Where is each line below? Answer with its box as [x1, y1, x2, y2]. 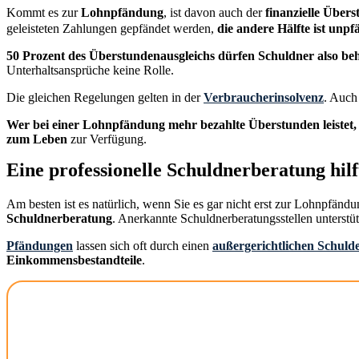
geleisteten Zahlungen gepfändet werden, [6, 22, 217, 36]
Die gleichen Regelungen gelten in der [6, 91, 204, 105]
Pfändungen [6, 239, 73, 253]
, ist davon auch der [163, 6, 265, 20]
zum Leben [6, 132, 67, 147]
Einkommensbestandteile [6, 253, 142, 268]
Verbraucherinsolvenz [204, 91, 324, 105]
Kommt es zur [6, 6, 81, 20]
